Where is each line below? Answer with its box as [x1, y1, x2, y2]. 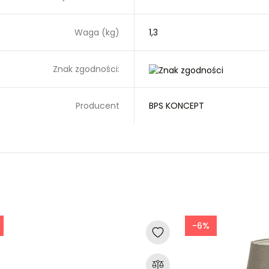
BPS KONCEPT [149, 100, 204, 112]
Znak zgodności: [53, 63, 119, 75]
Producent [76, 100, 119, 112]
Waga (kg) [74, 26, 119, 38]
